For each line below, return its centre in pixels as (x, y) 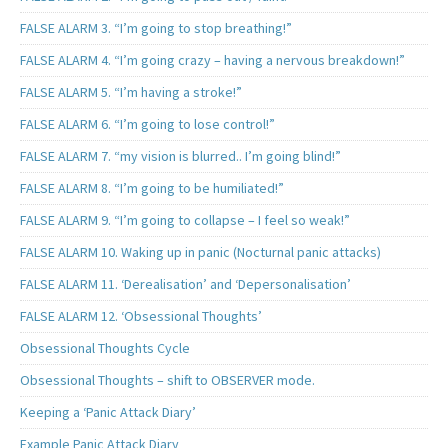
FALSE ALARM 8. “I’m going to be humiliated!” (152, 187)
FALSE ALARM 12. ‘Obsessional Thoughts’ (141, 315)
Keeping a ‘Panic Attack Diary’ (108, 411)
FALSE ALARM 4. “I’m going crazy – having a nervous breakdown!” (212, 59)
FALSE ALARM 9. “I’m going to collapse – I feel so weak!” (185, 219)
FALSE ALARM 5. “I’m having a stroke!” (131, 91)
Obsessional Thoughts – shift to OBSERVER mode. (167, 379)
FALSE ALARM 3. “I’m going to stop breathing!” (156, 27)
